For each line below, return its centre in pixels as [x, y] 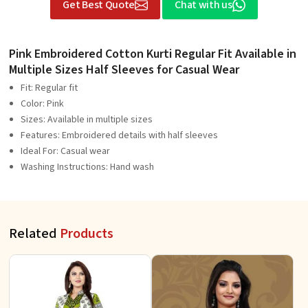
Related [34, 234]
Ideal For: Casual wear [65, 152]
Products [87, 234]
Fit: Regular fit [49, 88]
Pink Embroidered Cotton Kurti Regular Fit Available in [153, 54]
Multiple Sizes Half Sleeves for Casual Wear [124, 70]
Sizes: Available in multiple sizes [87, 120]
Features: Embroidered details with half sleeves [119, 136]
